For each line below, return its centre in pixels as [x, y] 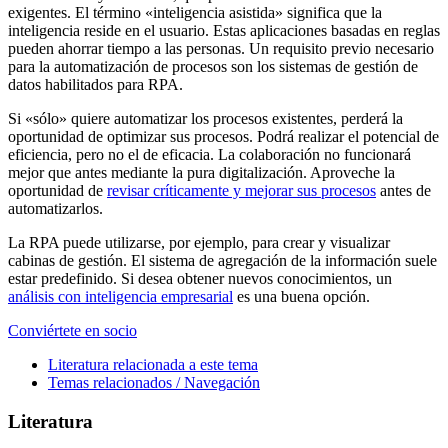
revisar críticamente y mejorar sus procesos [241, 190]
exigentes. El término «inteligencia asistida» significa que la [195, 12]
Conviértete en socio [72, 330]
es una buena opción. [301, 296]
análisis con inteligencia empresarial [120, 296]
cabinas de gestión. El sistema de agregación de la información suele [222, 260]
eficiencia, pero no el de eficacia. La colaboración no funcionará [209, 154]
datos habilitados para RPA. [95, 84]
